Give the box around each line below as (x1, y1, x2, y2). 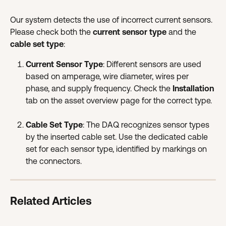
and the (166, 27, 198, 36)
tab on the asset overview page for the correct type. (26, 96, 212, 105)
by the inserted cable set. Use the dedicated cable (26, 132, 210, 141)
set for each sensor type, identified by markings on (26, 144, 209, 153)
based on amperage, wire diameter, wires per (26, 72, 191, 81)
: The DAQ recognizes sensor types (83, 120, 211, 129)
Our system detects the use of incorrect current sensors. (10, 15, 214, 24)
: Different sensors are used (103, 60, 203, 69)
